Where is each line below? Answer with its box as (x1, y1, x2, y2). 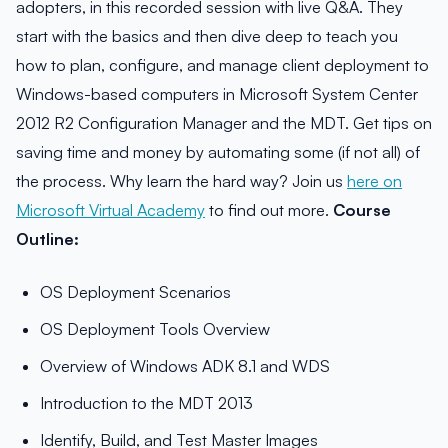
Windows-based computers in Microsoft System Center (16, 84, 418, 105)
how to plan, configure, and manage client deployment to (16, 55, 429, 76)
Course (333, 200, 391, 221)
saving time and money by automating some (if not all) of (16, 142, 420, 163)
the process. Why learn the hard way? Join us (16, 171, 347, 192)
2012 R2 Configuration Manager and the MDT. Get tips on (16, 113, 432, 134)
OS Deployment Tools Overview (40, 319, 270, 340)
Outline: (16, 229, 79, 250)
